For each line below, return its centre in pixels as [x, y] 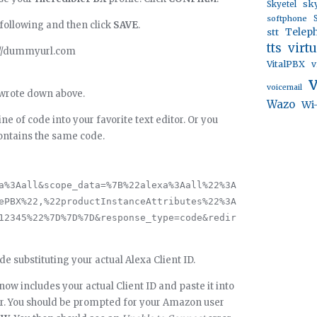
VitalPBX [286, 64]
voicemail [284, 87]
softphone [287, 18]
